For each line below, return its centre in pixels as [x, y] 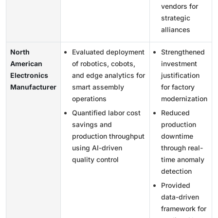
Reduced [175, 112]
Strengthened [183, 52]
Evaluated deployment [108, 52]
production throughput [108, 136]
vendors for [180, 6]
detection [176, 171]
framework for [184, 208]
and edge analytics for [109, 75]
